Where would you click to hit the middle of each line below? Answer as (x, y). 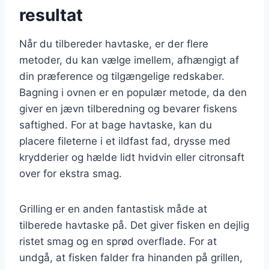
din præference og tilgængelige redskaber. (122, 76)
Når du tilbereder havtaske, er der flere (114, 44)
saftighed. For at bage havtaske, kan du (116, 125)
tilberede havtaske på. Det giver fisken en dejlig (134, 225)
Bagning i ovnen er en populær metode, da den (133, 92)
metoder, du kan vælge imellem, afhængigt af (129, 60)
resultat (51, 15)
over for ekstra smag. (71, 173)
